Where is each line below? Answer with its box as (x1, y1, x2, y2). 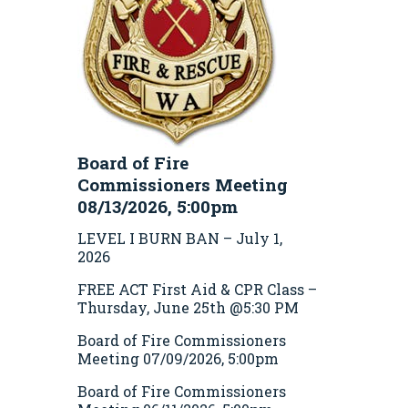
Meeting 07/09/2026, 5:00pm (77, 348, 279, 368)
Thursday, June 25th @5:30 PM (77, 297, 299, 317)
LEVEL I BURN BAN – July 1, (77, 228, 282, 248)
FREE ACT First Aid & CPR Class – (77, 279, 317, 299)
